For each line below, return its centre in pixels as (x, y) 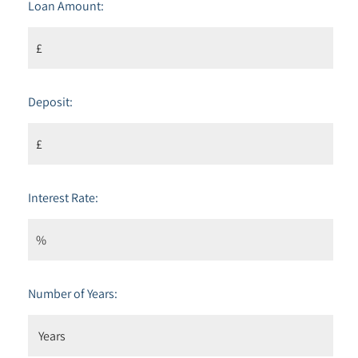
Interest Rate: (63, 197)
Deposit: (50, 101)
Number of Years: (73, 293)
